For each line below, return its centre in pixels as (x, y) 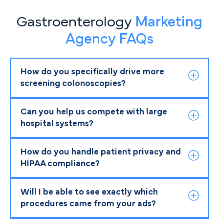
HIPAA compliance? (60, 164)
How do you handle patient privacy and (101, 152)
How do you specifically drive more (92, 72)
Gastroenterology (76, 22)
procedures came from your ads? (88, 204)
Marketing (169, 22)
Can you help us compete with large (94, 112)
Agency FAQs (109, 39)
